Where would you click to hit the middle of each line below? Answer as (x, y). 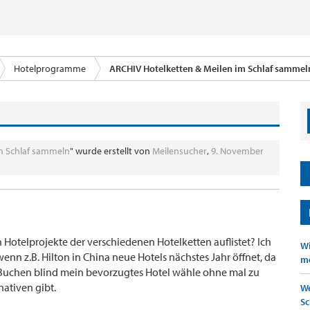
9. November (237, 151)
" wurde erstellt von (111, 151)
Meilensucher (180, 151)
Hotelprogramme (50, 69)
